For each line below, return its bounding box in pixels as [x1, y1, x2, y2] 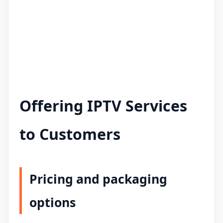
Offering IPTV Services [19, 95, 187, 116]
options [29, 194, 76, 211]
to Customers [19, 123, 120, 144]
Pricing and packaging [29, 170, 167, 188]
